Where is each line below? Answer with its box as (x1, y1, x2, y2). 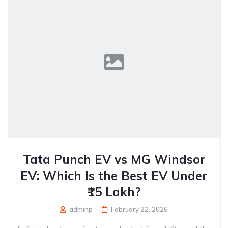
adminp (68, 205, 93, 213)
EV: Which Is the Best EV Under (20, 168, 208, 183)
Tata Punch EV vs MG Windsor (22, 152, 206, 167)
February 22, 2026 (111, 205, 168, 213)
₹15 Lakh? (87, 184, 141, 199)
